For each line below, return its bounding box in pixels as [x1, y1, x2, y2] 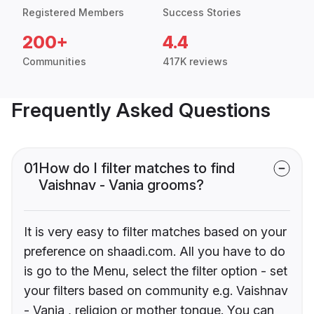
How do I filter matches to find [39, 160, 235, 177]
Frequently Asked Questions [11, 98, 271, 123]
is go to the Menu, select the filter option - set [24, 264, 287, 279]
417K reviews [163, 55, 228, 68]
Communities [22, 55, 86, 68]
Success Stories [163, 6, 241, 19]
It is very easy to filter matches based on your [24, 224, 287, 240]
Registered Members [22, 6, 124, 19]
